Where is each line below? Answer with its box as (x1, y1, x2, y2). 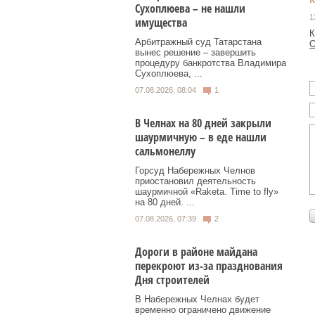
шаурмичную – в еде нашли (135, 129, 266, 145)
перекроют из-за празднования (135, 257, 283, 274)
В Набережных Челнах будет (135, 293, 259, 304)
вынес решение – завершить (135, 47, 256, 58)
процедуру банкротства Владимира (135, 58, 286, 69)
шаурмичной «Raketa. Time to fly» (135, 186, 278, 197)
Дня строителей (135, 271, 210, 288)
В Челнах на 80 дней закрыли (135, 115, 271, 131)
